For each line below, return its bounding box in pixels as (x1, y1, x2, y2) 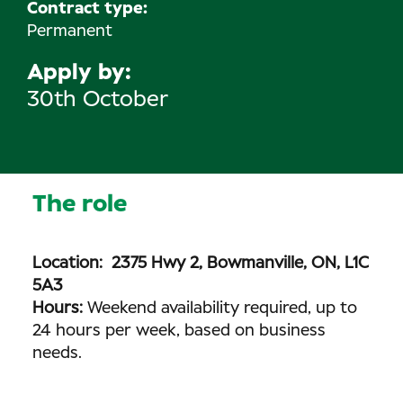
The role (32, 193, 127, 216)
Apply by (27, 62, 125, 84)
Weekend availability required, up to (83, 300, 357, 317)
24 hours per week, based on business (32, 323, 326, 339)
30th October (27, 89, 168, 111)
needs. (32, 345, 82, 362)
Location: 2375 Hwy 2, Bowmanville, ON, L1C (32, 255, 369, 272)
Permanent (27, 23, 112, 40)
